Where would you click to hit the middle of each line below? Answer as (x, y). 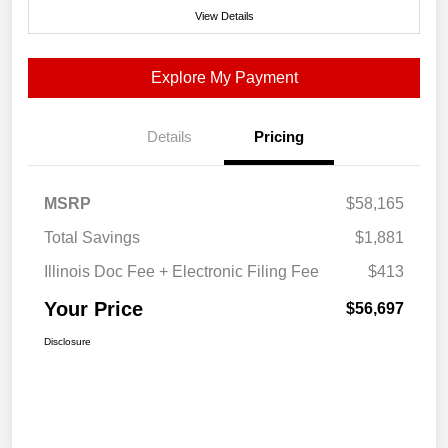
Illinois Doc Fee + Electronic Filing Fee (181, 272)
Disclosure (67, 342)
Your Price (93, 309)
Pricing (279, 137)
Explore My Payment (224, 78)
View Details (224, 16)
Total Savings (92, 238)
